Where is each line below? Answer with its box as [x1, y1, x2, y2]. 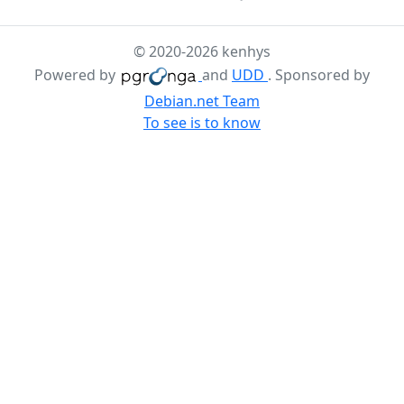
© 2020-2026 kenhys [133, 41, 271, 62]
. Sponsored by [268, 65, 370, 86]
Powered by [34, 65, 119, 86]
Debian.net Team [144, 91, 260, 112]
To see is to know [143, 113, 261, 133]
